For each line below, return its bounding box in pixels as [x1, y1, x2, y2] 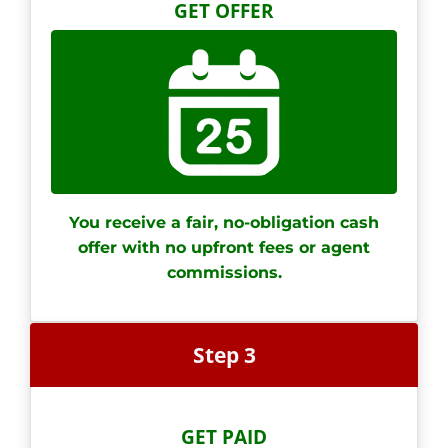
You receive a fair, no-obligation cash [69, 212, 379, 232]
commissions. [166, 262, 282, 282]
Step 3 [192, 340, 256, 369]
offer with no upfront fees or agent [78, 237, 370, 257]
